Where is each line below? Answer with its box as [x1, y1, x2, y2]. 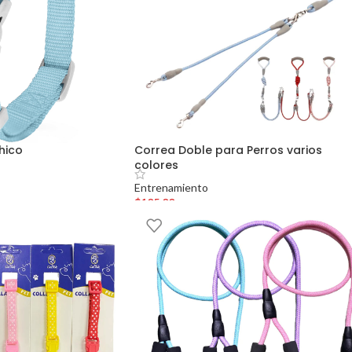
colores [134, 156, 179, 173]
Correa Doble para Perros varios [134, 141, 323, 158]
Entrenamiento [134, 180, 209, 194]
